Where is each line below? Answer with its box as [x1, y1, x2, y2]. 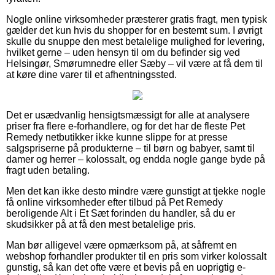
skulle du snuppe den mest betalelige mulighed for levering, [6, 36, 265, 47]
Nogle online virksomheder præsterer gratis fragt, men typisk [6, 14, 267, 25]
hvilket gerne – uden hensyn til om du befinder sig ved [6, 47, 240, 58]
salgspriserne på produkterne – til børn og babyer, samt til [6, 142, 255, 153]
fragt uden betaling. [6, 165, 90, 176]
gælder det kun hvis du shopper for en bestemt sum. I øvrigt [6, 25, 262, 36]
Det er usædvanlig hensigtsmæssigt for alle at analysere [6, 109, 250, 120]
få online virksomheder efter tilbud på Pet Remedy [6, 196, 223, 207]
